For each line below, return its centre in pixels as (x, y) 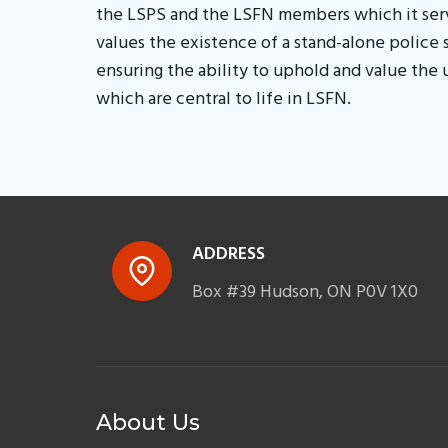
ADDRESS (228, 254)
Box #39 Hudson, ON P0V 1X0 (305, 292)
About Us (148, 422)
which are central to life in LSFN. (223, 99)
